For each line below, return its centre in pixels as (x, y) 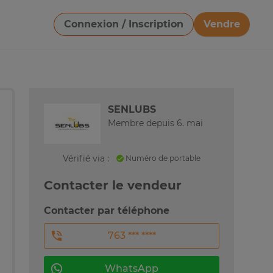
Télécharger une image (93, 35)
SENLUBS (132, 110)
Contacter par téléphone (107, 210)
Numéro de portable (162, 158)
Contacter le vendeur (113, 185)
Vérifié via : (86, 158)
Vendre (222, 24)
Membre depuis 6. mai (155, 123)
